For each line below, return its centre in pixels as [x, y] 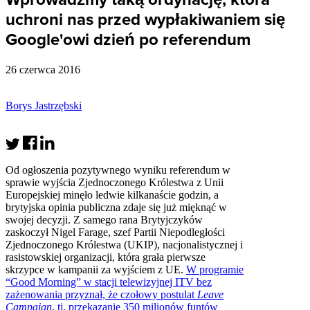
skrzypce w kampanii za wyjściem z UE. [96, 269]
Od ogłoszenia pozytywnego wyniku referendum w [118, 170]
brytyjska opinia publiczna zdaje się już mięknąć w [116, 207]
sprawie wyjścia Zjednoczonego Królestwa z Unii [115, 182]
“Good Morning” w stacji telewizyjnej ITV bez [109, 282]
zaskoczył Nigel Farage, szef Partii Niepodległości [115, 232]
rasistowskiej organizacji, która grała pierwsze [106, 257]
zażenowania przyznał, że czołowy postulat [101, 294]
